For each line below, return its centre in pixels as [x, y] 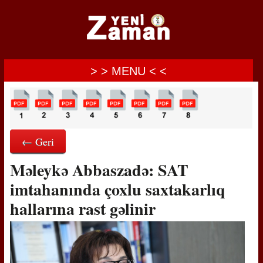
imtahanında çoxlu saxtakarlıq [117, 189]
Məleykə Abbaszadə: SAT [99, 170]
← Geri [38, 141]
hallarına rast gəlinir [82, 209]
